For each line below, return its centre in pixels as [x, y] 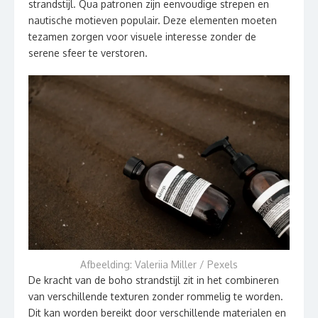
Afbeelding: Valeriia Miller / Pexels [159, 264]
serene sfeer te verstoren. [88, 53]
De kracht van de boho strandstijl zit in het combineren [154, 280]
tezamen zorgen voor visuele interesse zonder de [142, 37]
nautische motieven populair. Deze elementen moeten [153, 21]
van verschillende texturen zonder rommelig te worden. [156, 296]
